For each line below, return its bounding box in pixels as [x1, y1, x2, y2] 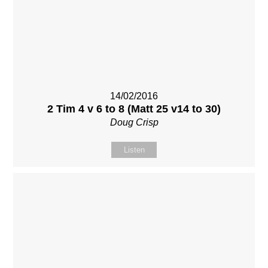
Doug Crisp [109, 117, 159, 127]
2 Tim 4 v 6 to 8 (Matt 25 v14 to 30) [47, 102, 221, 115]
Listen [123, 145, 145, 154]
